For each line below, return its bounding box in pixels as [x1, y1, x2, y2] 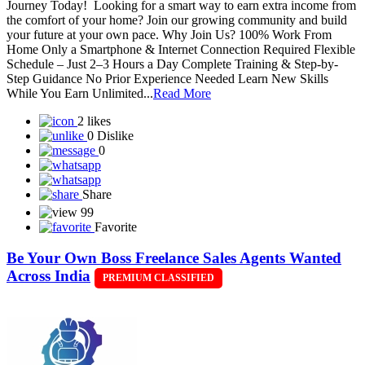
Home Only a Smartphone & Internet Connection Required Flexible [7, 42, 355, 56]
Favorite [95, 219, 137, 234]
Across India [7, 267, 90, 285]
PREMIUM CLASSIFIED [103, 272, 214, 284]
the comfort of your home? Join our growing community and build [7, 12, 347, 27]
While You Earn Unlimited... [7, 86, 153, 100]
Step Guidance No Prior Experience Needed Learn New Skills [7, 71, 328, 86]
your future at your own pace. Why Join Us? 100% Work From [7, 27, 332, 42]
